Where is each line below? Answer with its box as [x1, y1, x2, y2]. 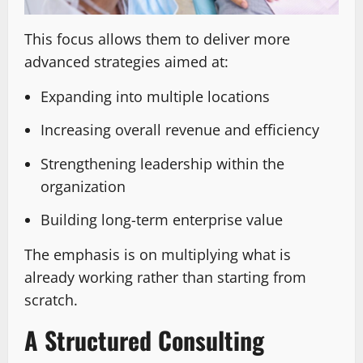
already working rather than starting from [24, 267, 306, 288]
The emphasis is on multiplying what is [24, 245, 291, 265]
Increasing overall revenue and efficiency [41, 120, 319, 140]
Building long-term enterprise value [41, 210, 283, 230]
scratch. [24, 290, 78, 310]
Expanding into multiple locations [41, 86, 270, 106]
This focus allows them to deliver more [24, 28, 290, 49]
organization [41, 176, 126, 196]
